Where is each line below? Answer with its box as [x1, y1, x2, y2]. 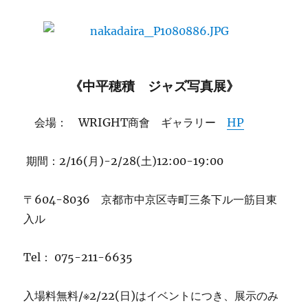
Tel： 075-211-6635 [23, 250, 133, 264]
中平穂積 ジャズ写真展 [82, 78, 226, 94]
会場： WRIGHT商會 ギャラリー [34, 115, 228, 129]
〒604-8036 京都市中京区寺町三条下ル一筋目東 [23, 192, 278, 206]
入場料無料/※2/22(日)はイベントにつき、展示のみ [23, 289, 279, 302]
